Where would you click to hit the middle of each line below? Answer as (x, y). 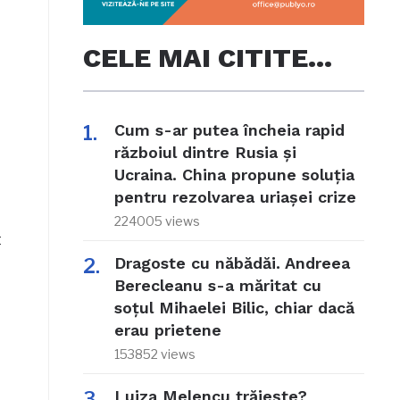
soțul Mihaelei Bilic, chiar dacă (234, 308)
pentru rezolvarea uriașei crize (235, 197)
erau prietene (167, 330)
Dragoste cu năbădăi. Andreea (232, 263)
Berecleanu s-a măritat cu (217, 286)
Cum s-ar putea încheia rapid (229, 130)
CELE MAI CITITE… (207, 58)
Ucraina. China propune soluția (234, 175)
